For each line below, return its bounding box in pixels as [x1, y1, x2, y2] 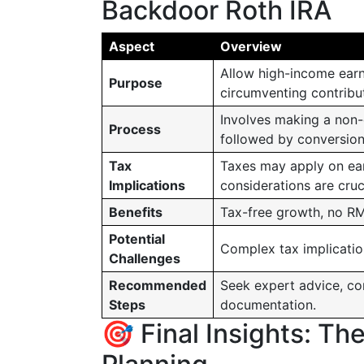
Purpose [109, 75, 162, 91]
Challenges [109, 250, 180, 266]
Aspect [109, 38, 154, 54]
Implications [109, 177, 185, 193]
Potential [109, 231, 165, 247]
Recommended [109, 277, 206, 293]
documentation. [220, 297, 316, 313]
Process [109, 121, 161, 137]
